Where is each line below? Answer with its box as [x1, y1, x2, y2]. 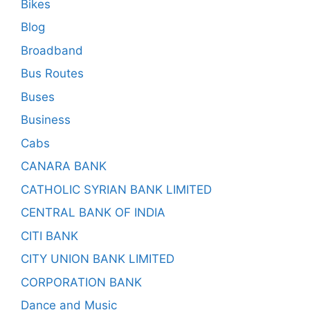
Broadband [21, 43, 83, 57]
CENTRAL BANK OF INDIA [21, 206, 165, 219]
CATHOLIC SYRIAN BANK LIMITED [21, 182, 212, 197]
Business [21, 113, 71, 127]
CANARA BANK [21, 159, 107, 173]
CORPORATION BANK [21, 275, 142, 289]
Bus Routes [21, 66, 84, 80]
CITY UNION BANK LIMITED [21, 252, 174, 266]
